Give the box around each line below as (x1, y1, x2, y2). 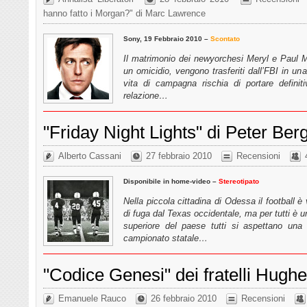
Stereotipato (219, 177, 259, 185)
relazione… (123, 90, 168, 101)
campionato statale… (123, 232, 208, 243)
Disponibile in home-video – (123, 177, 219, 185)
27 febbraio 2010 (146, 151, 212, 162)
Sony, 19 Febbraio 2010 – (123, 34, 210, 42)
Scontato (210, 34, 240, 42)
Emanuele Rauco (58, 293, 126, 304)
